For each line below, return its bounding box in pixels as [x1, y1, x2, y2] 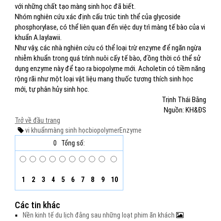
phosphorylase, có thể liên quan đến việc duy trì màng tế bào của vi [15, 23, 205, 32]
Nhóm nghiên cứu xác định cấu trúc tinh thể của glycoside [15, 12, 181, 21]
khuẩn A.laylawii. [15, 33, 62, 42]
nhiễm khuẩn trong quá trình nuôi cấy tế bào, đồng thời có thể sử [15, 54, 201, 63]
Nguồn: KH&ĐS [164, 106, 206, 114]
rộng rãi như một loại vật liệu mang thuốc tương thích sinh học [15, 74, 193, 83]
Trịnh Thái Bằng [162, 95, 206, 104]
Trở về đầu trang [15, 116, 60, 124]
